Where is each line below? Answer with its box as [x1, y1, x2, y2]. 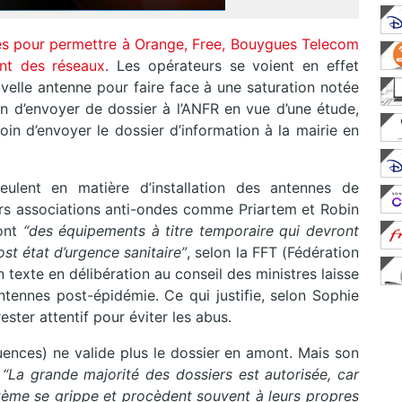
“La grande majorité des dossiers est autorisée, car [3, 365, 359, 384]
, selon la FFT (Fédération [187, 243, 359, 262]
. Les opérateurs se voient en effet [105, 57, 360, 75]
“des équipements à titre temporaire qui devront [22, 222, 359, 240]
